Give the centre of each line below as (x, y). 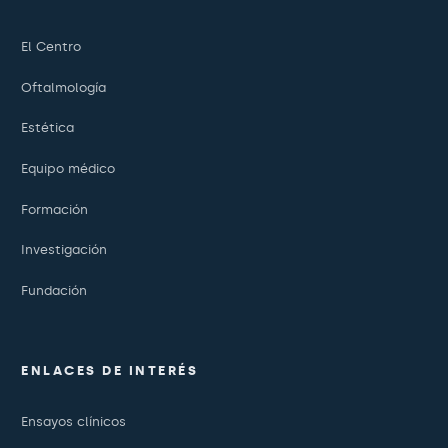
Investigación (64, 250)
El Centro (51, 47)
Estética (47, 128)
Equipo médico (68, 168)
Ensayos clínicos (73, 422)
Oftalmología (63, 87)
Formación (54, 209)
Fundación (54, 290)
